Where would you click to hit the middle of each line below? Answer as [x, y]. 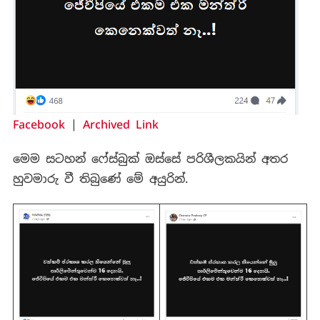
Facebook [39, 124]
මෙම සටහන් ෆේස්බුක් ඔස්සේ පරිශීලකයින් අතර [150, 159]
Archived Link [120, 124]
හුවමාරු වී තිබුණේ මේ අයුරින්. [100, 179]
